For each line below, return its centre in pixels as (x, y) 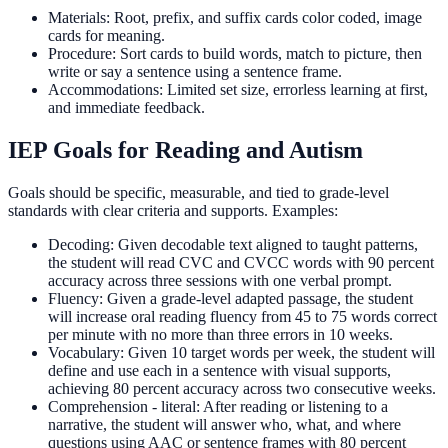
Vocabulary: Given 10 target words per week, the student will (241, 352)
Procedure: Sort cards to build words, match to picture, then (235, 53)
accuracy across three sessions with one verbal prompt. (220, 280)
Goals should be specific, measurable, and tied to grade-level (198, 192)
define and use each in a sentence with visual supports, (219, 370)
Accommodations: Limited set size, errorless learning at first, (238, 89)
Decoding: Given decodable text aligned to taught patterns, (233, 244)
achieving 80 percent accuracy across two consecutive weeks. (242, 388)
